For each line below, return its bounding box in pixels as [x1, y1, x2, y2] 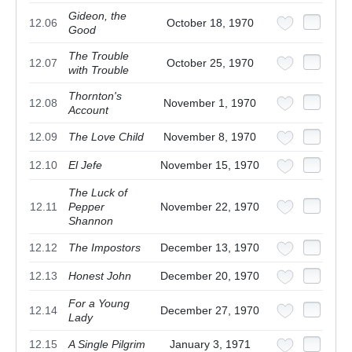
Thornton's [68, 90, 122, 103]
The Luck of [68, 186, 127, 200]
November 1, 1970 [163, 97, 256, 110]
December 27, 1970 [160, 304, 259, 317]
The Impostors [68, 241, 141, 255]
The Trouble [68, 49, 129, 63]
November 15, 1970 [160, 159, 259, 172]
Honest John [68, 269, 131, 283]
